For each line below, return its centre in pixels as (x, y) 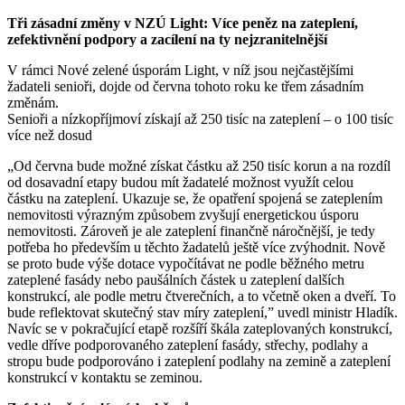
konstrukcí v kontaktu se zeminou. (105, 377)
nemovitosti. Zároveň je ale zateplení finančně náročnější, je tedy (191, 231)
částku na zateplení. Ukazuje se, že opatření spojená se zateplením (195, 198)
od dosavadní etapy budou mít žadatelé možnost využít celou (180, 182)
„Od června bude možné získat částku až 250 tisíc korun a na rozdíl (199, 165)
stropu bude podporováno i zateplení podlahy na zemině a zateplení (199, 361)
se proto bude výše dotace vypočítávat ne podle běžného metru (186, 263)
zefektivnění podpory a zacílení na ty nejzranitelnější (167, 39)
